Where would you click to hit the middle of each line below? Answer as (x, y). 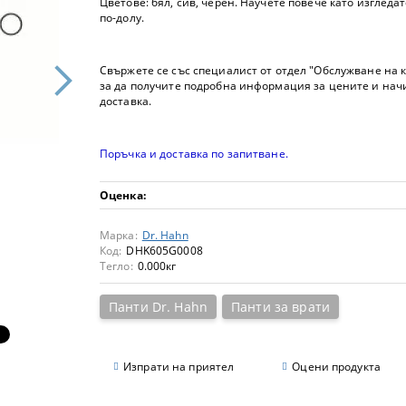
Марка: (119, 235)
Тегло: (116, 266)
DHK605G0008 (164, 250)
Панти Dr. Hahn (158, 306)
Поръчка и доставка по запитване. (194, 153)
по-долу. (122, 17)
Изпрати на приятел (179, 366)
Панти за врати (280, 306)
